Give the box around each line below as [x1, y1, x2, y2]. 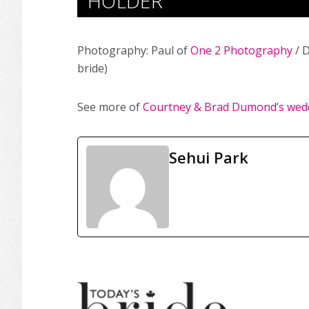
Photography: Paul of [77, 43, 190, 58]
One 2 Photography [190, 43, 292, 58]
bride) [77, 61, 108, 76]
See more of [77, 99, 143, 114]
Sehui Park [169, 147, 248, 168]
